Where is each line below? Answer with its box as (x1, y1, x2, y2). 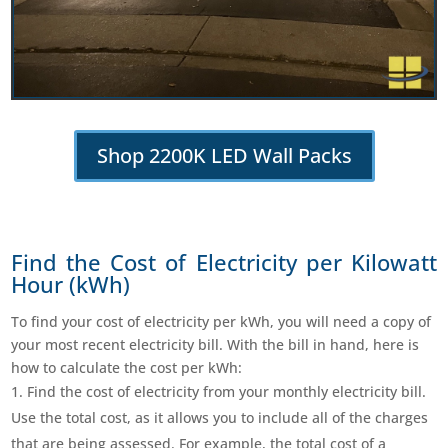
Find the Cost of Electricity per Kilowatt (11, 246, 437, 278)
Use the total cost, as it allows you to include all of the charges (11, 407, 429, 427)
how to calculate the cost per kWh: (11, 357, 243, 377)
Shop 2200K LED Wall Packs (96, 141, 352, 169)
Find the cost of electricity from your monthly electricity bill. (27, 381, 427, 401)
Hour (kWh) (11, 268, 131, 300)
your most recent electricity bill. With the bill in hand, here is (11, 334, 420, 354)
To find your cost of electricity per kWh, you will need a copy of (11, 311, 432, 331)
